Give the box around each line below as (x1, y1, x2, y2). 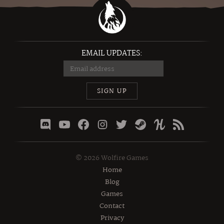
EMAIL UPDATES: (81, 47, 142, 59)
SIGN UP (96, 86, 127, 96)
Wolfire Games (99, 152, 148, 163)
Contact (99, 200, 124, 211)
